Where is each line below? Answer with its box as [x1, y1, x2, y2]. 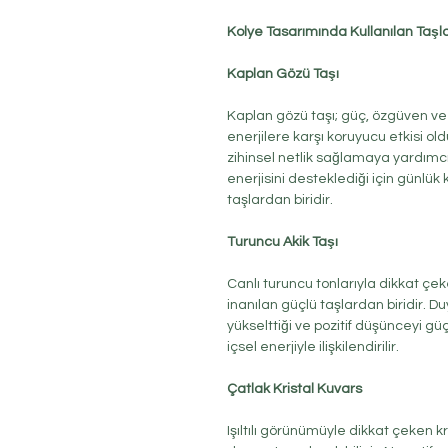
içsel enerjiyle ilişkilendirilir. [227, 340, 399, 355]
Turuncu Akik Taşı [227, 235, 338, 250]
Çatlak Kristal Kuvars [227, 382, 362, 397]
